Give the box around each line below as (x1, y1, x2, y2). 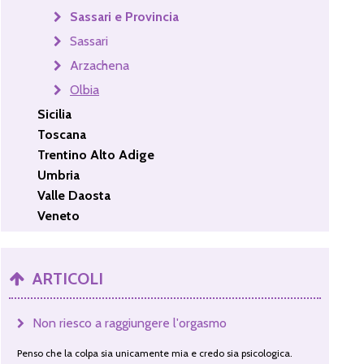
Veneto (37, 207, 80, 223)
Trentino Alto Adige (37, 146, 155, 162)
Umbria (37, 167, 80, 183)
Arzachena (70, 57, 130, 73)
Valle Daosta (37, 187, 111, 203)
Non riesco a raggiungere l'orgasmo (32, 314, 227, 331)
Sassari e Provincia (70, 8, 180, 24)
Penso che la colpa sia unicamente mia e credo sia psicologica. (17, 346, 293, 359)
